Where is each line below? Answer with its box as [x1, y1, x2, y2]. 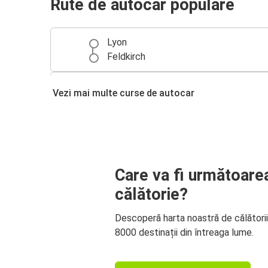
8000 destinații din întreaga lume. [115, 226, 254, 238]
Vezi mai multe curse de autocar [53, 87, 194, 99]
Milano [107, 81, 135, 93]
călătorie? [115, 184, 188, 204]
